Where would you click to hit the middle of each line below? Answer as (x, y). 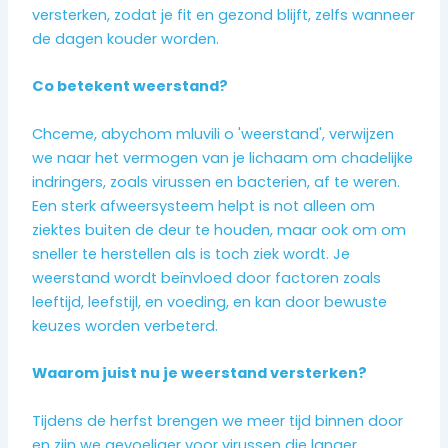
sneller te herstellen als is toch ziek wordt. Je (191, 253)
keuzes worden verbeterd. (125, 325)
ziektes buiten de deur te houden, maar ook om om (219, 229)
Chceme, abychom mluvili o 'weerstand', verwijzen (213, 133)
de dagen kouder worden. (126, 39)
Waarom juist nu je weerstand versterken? (200, 373)
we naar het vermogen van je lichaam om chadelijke (223, 157)
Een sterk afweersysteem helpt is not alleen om (204, 205)
